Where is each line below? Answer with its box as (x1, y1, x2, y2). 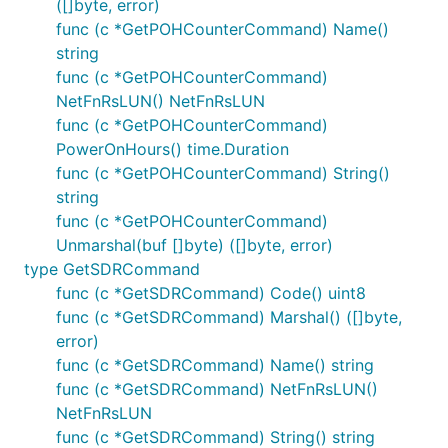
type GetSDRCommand (24, 259, 200, 279)
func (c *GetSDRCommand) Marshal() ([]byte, (56, 307, 402, 327)
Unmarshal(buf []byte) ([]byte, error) (56, 235, 333, 255)
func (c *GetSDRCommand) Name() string (56, 355, 374, 375)
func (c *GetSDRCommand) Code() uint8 (56, 283, 366, 303)
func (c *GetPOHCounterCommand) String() (56, 163, 390, 183)
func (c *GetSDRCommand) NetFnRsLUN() (56, 379, 378, 399)
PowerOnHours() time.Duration (56, 139, 289, 159)
